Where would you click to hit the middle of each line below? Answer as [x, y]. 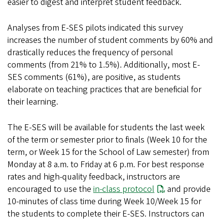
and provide [188, 189]
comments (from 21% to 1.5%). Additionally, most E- [104, 65]
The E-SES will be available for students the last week [106, 128]
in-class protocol [124, 189]
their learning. [33, 102]
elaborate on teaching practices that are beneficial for [104, 90]
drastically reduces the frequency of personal [90, 53]
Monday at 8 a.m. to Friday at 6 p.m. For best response [106, 165]
